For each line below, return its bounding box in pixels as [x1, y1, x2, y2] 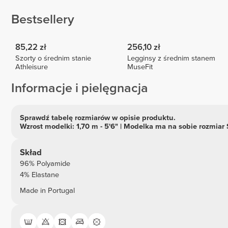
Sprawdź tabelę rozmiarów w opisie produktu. [19, 113, 176, 122]
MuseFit [127, 63, 153, 72]
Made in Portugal [19, 186, 75, 195]
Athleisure [15, 63, 48, 72]
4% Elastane [19, 170, 59, 180]
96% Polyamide [19, 159, 70, 168]
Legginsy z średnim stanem [127, 54, 216, 63]
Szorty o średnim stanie [15, 54, 92, 63]
